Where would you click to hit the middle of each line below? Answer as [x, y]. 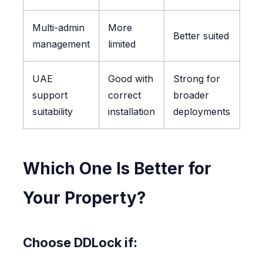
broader [191, 95]
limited [122, 44]
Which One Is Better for [117, 169]
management [61, 44]
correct [124, 95]
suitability [52, 112]
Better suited [201, 36]
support [50, 95]
